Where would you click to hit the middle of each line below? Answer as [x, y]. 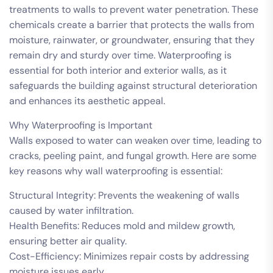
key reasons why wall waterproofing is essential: [116, 171]
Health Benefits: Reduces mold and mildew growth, [122, 225]
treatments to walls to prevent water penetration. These [134, 9]
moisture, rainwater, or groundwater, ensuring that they [132, 40]
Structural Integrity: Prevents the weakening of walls [124, 195]
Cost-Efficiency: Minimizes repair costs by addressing [129, 256]
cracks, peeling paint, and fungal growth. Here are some [133, 155]
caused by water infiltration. [71, 210]
